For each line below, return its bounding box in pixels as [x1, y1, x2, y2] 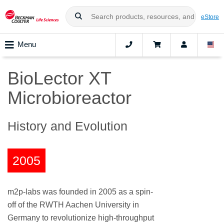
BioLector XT [7, 68, 111, 89]
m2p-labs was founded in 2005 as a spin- [7, 187, 153, 196]
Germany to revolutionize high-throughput [7, 213, 154, 222]
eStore [201, 13, 219, 20]
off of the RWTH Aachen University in [7, 200, 139, 209]
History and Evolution [7, 119, 127, 133]
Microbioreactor [7, 87, 131, 108]
